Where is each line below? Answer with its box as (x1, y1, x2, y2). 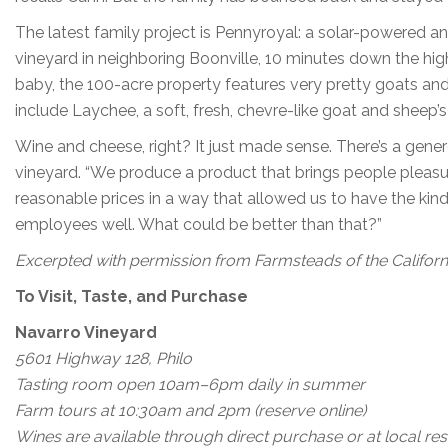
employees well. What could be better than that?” (15, 214, 382, 234)
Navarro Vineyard (15, 322, 157, 342)
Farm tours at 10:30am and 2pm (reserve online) (15, 400, 366, 420)
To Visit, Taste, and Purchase (15, 286, 248, 306)
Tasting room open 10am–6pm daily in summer (15, 374, 365, 394)
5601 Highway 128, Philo (15, 348, 192, 368)
